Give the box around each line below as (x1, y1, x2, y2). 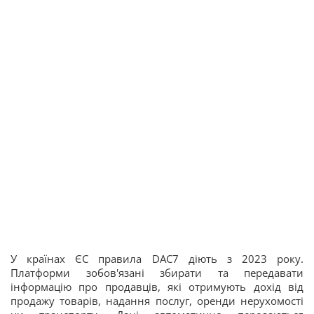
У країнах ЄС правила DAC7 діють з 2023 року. (11, 251, 303, 266)
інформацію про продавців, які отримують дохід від (11, 279, 303, 294)
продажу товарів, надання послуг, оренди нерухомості (11, 293, 303, 308)
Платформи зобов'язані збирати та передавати (11, 265, 303, 280)
